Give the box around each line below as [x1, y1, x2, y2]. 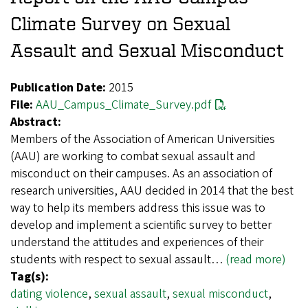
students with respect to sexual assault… [10, 251, 225, 269]
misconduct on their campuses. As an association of [10, 165, 272, 183]
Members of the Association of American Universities [10, 131, 275, 148]
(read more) [225, 251, 286, 269]
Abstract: [10, 113, 61, 131]
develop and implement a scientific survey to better [10, 217, 272, 234]
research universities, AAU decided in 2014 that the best [10, 182, 294, 200]
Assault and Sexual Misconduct [10, 39, 284, 61]
